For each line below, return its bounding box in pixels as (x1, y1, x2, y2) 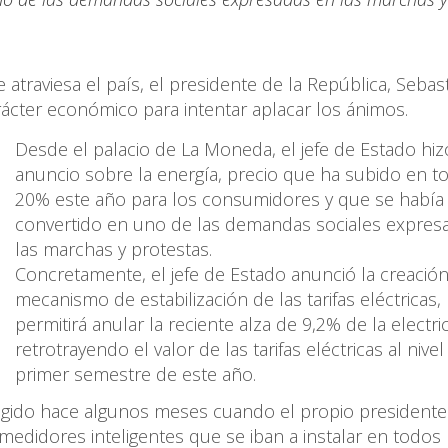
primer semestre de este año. (15, 362, 256, 387)
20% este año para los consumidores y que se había (15, 187, 444, 212)
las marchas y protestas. (15, 237, 212, 262)
